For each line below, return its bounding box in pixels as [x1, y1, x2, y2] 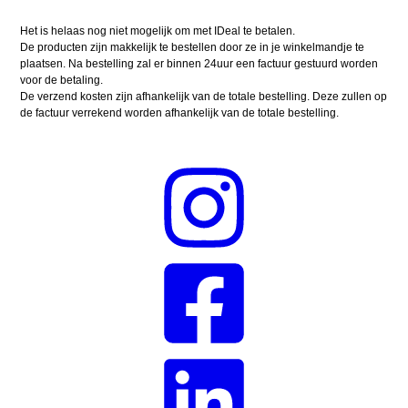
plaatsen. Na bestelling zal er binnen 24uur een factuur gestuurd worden [20, 57, 379, 71]
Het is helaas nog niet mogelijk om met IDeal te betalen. [20, 25, 296, 38]
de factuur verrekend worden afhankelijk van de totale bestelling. [20, 107, 340, 120]
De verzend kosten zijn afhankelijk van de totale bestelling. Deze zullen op [20, 90, 388, 104]
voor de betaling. [20, 74, 104, 87]
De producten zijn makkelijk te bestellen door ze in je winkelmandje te [20, 41, 365, 55]
